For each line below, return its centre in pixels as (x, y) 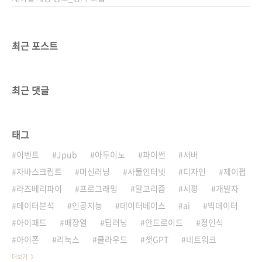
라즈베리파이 (39, 188)
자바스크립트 (39, 171)
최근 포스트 (35, 46)
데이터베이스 (143, 205)
